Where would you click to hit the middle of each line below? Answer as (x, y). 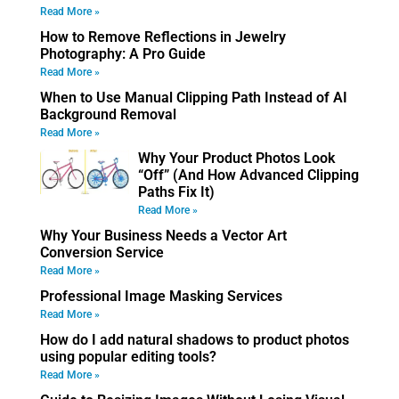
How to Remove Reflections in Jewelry (163, 37)
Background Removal (108, 114)
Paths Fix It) (176, 191)
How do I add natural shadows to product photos (195, 339)
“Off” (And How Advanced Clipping (248, 175)
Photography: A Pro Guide (123, 53)
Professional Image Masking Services (161, 296)
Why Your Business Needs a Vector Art (163, 235)
